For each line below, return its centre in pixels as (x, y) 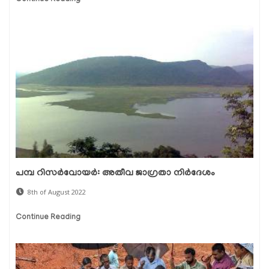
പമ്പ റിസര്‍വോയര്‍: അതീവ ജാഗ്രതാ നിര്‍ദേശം (115, 173)
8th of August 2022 (57, 192)
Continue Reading (48, 217)
